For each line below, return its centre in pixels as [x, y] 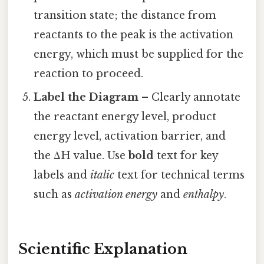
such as [55, 195]
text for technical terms [180, 175]
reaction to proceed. [89, 74]
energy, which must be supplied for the [139, 55]
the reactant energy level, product [125, 117]
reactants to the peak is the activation [134, 35]
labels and [62, 175]
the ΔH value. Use [81, 156]
